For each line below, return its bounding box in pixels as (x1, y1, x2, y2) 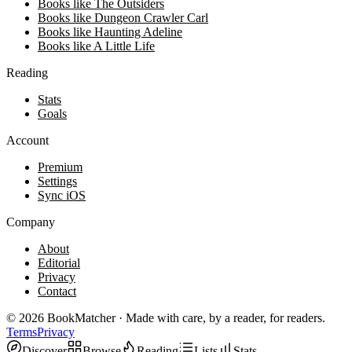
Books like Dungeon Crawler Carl (38, 10, 208, 24)
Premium (38, 159, 82, 174)
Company (6, 214, 55, 229)
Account (6, 133, 49, 147)
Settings (38, 174, 77, 188)
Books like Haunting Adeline (38, 24, 182, 38)
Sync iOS (38, 188, 86, 202)
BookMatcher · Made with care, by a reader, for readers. (44, 310, 325, 324)
